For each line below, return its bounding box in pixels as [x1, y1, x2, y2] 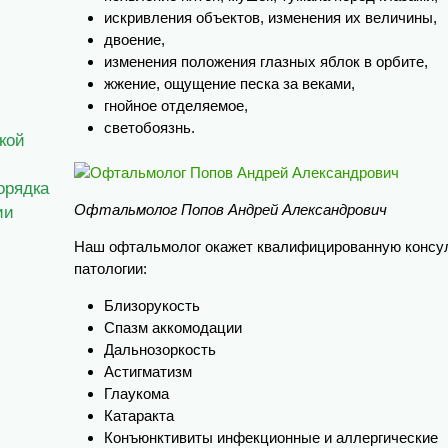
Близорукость [104, 296, 200, 314]
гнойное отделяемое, [104, 97, 248, 114]
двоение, [104, 31, 165, 48]
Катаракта [104, 406, 174, 424]
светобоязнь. [104, 119, 195, 136]
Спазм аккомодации [104, 318, 242, 336]
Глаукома [104, 384, 169, 402]
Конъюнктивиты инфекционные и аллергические [104, 428, 438, 446]
